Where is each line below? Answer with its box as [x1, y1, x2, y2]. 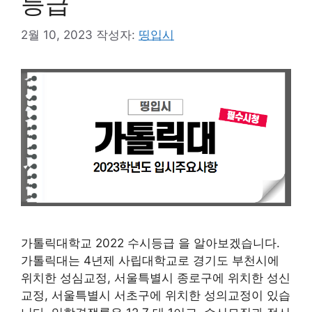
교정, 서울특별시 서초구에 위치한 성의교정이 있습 [21, 288, 290, 303]
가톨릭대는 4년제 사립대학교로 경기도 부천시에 [21, 253, 279, 268]
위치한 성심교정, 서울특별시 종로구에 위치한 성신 [21, 271, 290, 286]
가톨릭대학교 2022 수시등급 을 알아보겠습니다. [21, 236, 280, 251]
